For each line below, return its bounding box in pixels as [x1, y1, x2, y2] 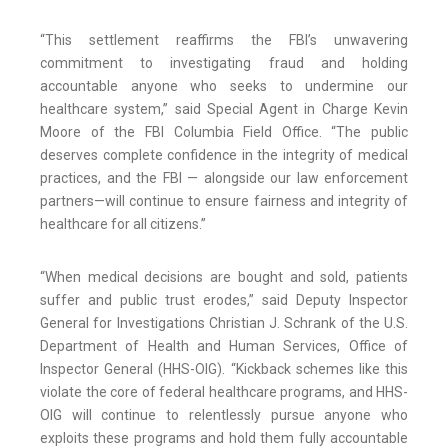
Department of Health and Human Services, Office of [40, 338, 408, 355]
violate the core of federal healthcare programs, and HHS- [40, 384, 408, 401]
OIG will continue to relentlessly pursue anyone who [40, 407, 408, 424]
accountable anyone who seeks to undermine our [40, 78, 408, 95]
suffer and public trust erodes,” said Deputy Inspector [40, 292, 408, 309]
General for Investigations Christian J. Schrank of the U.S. [40, 315, 408, 332]
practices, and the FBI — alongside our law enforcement [40, 170, 408, 187]
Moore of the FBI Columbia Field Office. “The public [40, 124, 408, 141]
